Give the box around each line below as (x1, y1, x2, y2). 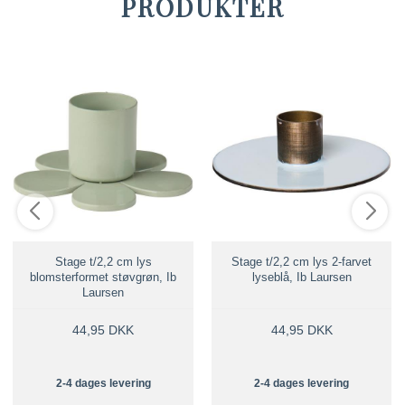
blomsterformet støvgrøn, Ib (30, 270, 177, 285)
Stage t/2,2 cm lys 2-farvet (231, 255, 372, 269)
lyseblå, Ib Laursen (251, 270, 352, 285)
